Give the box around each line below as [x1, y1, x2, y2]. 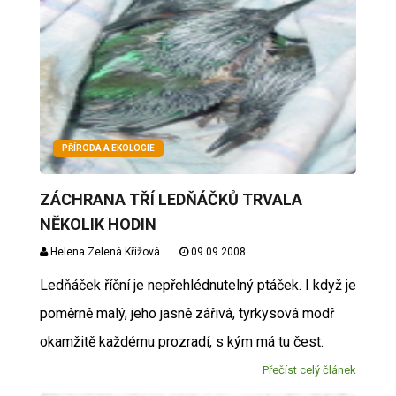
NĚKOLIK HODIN [39, 215, 156, 233]
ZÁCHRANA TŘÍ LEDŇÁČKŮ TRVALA [39, 190, 302, 209]
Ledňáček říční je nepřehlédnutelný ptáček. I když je [39, 277, 356, 293]
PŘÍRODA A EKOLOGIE [61, 143, 155, 153]
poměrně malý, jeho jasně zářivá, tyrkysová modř [39, 305, 334, 322]
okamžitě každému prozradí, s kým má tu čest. [39, 333, 331, 350]
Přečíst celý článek [263, 363, 357, 377]
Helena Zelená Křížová [47, 246, 160, 258]
